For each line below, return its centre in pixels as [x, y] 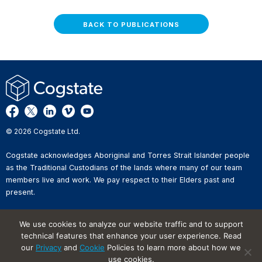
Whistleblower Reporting [49, 225]
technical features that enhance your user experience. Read [131, 236]
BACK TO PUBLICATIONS [131, 24]
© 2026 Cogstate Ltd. [43, 131]
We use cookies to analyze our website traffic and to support [131, 224]
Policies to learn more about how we [173, 247]
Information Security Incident [55, 247]
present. [20, 192]
